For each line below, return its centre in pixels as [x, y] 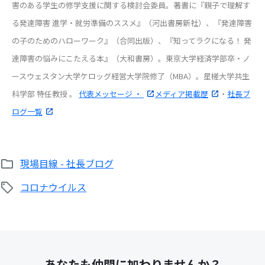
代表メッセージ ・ [111, 94]
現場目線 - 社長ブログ [67, 163]
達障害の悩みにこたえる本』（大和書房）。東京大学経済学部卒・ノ [131, 58]
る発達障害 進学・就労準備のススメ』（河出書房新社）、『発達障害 [132, 23]
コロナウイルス [53, 187]
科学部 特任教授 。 [45, 94]
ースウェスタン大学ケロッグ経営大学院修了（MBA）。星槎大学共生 [131, 76]
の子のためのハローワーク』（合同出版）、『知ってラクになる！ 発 [132, 41]
